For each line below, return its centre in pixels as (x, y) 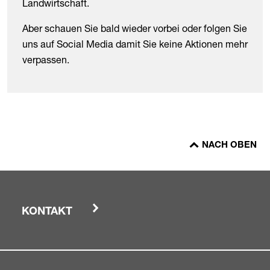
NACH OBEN (229, 146)
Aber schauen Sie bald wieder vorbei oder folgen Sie (135, 28)
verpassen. (46, 60)
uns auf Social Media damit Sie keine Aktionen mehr (135, 44)
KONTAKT (47, 212)
